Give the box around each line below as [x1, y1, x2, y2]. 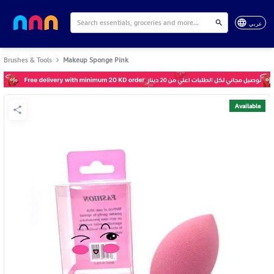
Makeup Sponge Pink [63, 54, 129, 65]
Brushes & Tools [3, 54, 52, 65]
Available [234, 100, 261, 111]
